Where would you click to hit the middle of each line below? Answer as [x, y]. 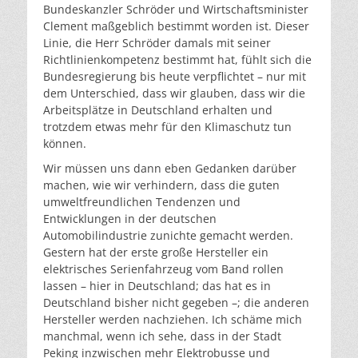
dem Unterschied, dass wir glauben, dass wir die [174, 93]
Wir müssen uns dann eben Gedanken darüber [170, 168]
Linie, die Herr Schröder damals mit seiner [157, 43]
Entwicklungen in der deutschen [130, 219]
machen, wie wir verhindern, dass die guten [161, 185]
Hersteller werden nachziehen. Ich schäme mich [173, 319]
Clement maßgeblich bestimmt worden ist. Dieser [176, 26]
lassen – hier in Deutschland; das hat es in [157, 286]
